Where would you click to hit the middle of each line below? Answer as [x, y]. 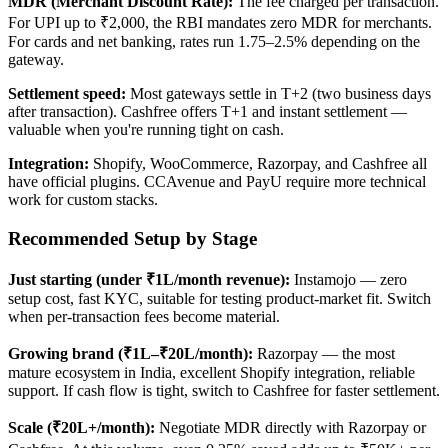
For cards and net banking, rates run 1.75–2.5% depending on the [214, 41]
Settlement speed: [67, 93]
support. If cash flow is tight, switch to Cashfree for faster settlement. [224, 391]
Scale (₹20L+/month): [81, 428]
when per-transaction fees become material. [144, 317]
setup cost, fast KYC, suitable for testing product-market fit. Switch [219, 299]
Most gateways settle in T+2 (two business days [278, 93]
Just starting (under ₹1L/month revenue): [149, 280]
